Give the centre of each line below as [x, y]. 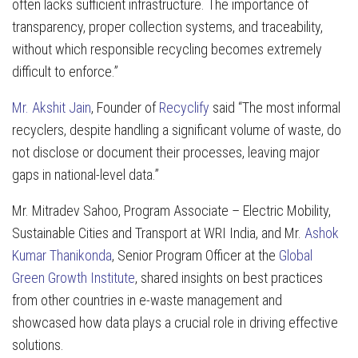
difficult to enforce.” [65, 72]
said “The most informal [275, 108]
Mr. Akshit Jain [52, 108]
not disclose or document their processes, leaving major [166, 153]
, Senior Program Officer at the [195, 256]
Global [296, 256]
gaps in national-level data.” [86, 175]
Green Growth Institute [74, 278]
